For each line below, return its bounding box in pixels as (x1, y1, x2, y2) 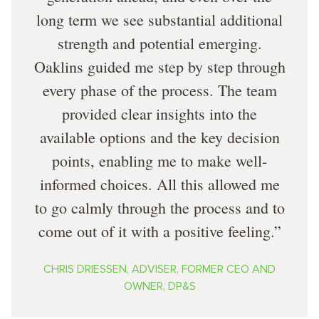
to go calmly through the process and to (34, 197, 285, 219)
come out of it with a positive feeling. (38, 221, 274, 242)
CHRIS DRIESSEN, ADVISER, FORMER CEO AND (43, 262, 276, 277)
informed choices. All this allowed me (39, 174, 280, 195)
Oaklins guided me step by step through (33, 56, 286, 78)
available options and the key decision (39, 127, 280, 148)
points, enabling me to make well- (52, 150, 267, 172)
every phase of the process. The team (42, 80, 277, 101)
